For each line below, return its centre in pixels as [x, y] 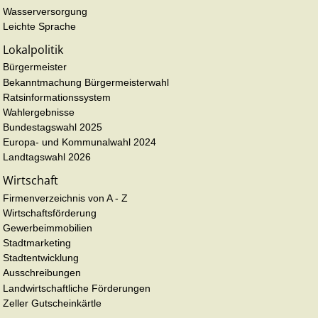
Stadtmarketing [37, 243]
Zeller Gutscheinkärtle [52, 303]
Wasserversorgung [45, 11]
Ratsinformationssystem [57, 97]
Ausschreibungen [42, 273]
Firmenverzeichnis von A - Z [65, 198]
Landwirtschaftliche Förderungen [77, 288]
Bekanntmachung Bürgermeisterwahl [86, 82]
